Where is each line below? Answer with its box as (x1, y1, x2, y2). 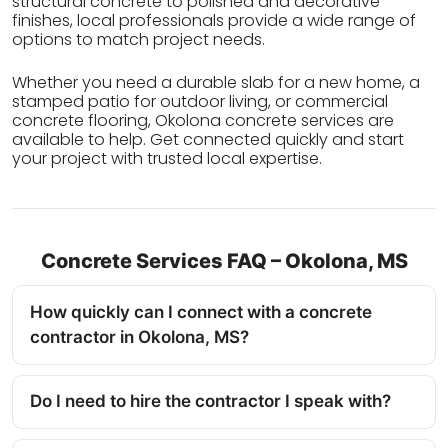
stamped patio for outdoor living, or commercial (12, 90, 388, 114)
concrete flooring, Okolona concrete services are (12, 109, 394, 133)
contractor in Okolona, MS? (30, 327, 249, 348)
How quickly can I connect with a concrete (30, 302, 372, 323)
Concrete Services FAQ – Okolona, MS (40, 249, 408, 274)
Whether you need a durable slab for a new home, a (12, 71, 420, 95)
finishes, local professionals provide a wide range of (12, 9, 416, 33)
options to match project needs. (12, 28, 265, 52)
